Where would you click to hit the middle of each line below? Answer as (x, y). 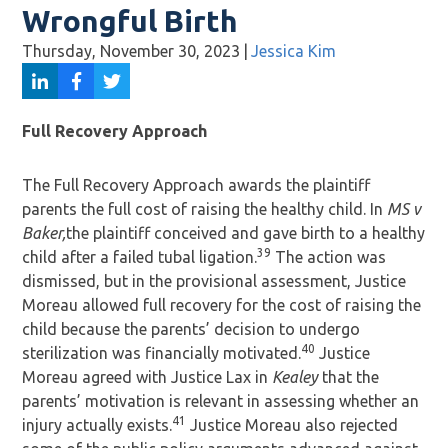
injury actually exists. (97, 425)
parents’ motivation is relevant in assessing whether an (221, 401)
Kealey (297, 377)
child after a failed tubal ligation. (140, 257)
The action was (329, 257)
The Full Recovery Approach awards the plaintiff (196, 185)
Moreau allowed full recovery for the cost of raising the (222, 305)
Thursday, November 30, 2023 (131, 51)
